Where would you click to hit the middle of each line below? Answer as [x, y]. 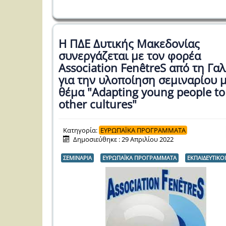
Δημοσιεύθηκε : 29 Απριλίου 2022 [124, 139]
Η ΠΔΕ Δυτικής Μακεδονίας [129, 44]
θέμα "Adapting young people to [142, 92]
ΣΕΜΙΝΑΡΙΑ [77, 158]
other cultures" [98, 104]
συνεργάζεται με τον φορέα [130, 56]
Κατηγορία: [81, 130]
